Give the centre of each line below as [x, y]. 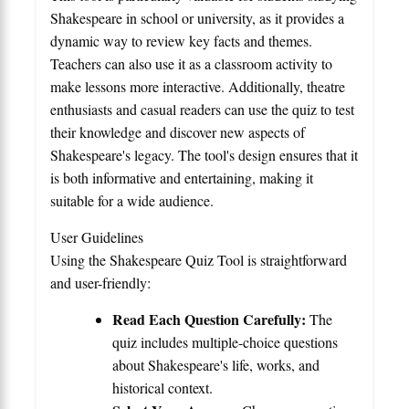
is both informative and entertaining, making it [182, 177]
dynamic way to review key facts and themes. [181, 40]
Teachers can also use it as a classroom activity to [191, 63]
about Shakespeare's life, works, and [216, 364]
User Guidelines [97, 236]
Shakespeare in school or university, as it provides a [197, 17]
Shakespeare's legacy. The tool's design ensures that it [204, 154]
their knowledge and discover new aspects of [178, 131]
